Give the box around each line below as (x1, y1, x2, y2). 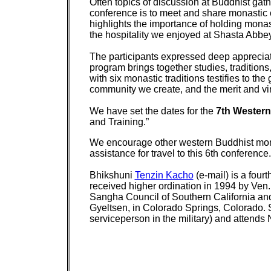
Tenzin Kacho (134, 170, 194, 180)
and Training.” (89, 117, 149, 127)
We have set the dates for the (89, 106, 216, 116)
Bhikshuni (89, 170, 135, 180)
